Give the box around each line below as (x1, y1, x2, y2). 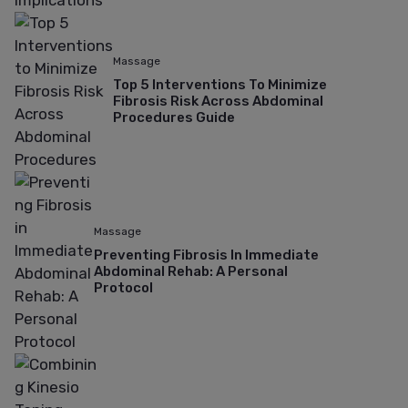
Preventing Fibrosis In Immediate (94, 247, 319, 264)
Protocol (94, 280, 153, 297)
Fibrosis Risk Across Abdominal (113, 92, 323, 109)
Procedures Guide (113, 108, 235, 126)
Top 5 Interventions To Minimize (113, 76, 327, 93)
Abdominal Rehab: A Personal (94, 263, 288, 280)
